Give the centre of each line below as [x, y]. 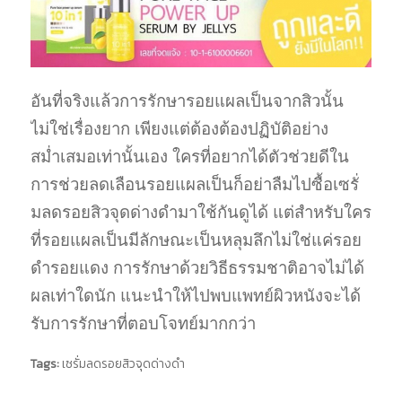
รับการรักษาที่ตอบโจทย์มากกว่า [143, 324]
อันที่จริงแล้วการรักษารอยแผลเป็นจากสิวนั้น [187, 101]
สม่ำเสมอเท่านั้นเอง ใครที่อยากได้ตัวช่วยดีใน [189, 157]
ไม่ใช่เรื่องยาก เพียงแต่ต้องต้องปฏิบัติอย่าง [179, 129]
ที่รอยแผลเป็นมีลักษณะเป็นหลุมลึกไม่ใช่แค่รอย [196, 240]
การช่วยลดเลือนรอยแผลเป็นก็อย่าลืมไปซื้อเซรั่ [194, 185]
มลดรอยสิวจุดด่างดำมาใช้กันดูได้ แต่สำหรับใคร [201, 213]
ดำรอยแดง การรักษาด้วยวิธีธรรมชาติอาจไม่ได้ [197, 268]
